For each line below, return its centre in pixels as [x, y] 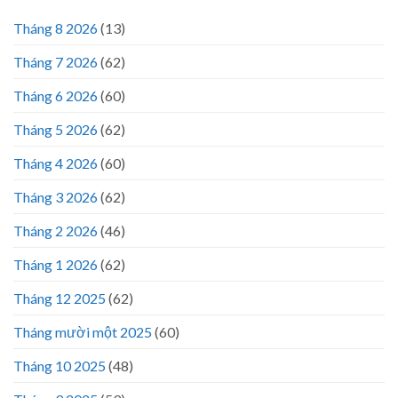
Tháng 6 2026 [56, 95]
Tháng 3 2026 [56, 196]
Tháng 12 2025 [60, 298]
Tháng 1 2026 [56, 264]
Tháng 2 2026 [56, 230]
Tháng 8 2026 [56, 28]
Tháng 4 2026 [56, 163]
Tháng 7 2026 [56, 61]
